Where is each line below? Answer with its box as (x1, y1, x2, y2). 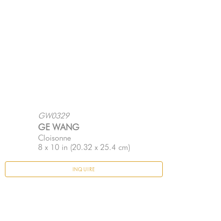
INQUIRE (72, 166, 96, 173)
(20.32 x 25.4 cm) (67, 143, 130, 152)
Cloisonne (37, 133, 71, 143)
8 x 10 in (37, 143, 68, 152)
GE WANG (37, 122, 79, 133)
